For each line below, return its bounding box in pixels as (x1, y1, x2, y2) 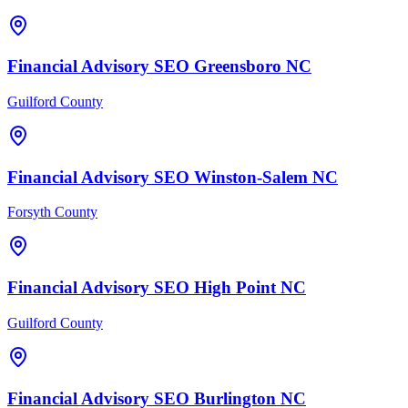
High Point (194, 278, 276, 298)
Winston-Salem (194, 167, 308, 187)
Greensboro (194, 56, 281, 76)
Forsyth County (7, 204, 97, 220)
